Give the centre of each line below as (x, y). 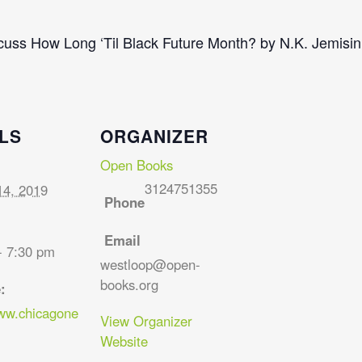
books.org (129, 284)
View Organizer (146, 320)
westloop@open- (150, 264)
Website (124, 341)
